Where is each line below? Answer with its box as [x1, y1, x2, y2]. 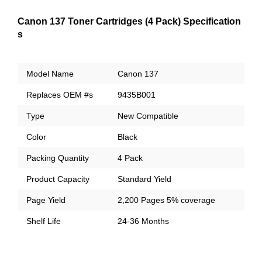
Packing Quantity [26, 153, 89, 163]
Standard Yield [118, 174, 171, 184]
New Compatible [118, 111, 178, 120]
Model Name [26, 68, 74, 78]
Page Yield [26, 195, 65, 205]
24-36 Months [118, 216, 169, 226]
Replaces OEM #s [26, 89, 93, 99]
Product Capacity [26, 174, 89, 184]
